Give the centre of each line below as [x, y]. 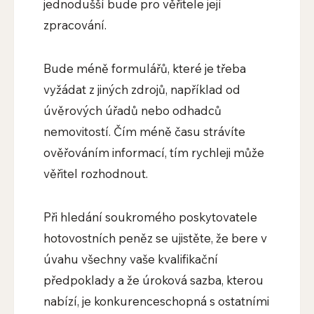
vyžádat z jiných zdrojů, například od [142, 90]
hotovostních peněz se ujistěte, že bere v [155, 238]
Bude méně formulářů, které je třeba [144, 69]
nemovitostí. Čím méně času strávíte [144, 132]
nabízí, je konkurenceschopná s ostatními [156, 301]
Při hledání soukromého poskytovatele [150, 217]
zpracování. [75, 25]
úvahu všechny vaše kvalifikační [130, 259]
